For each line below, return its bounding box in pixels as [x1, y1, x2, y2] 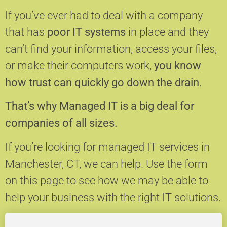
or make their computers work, [5, 59, 154, 72]
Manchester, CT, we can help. [5, 157, 146, 170]
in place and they [126, 25, 209, 39]
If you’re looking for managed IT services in [5, 140, 210, 154]
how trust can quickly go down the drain [5, 75, 199, 89]
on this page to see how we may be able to [5, 174, 208, 187]
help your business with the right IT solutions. [5, 191, 221, 204]
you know [154, 59, 201, 72]
